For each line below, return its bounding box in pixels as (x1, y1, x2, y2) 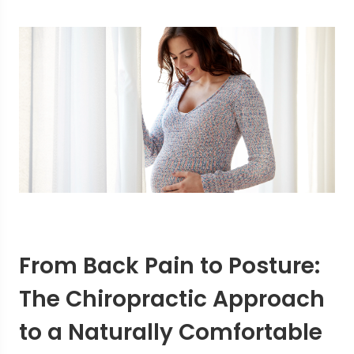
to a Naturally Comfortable (19, 316, 322, 348)
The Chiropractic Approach (19, 283, 325, 314)
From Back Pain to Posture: (19, 250, 320, 281)
